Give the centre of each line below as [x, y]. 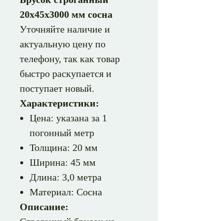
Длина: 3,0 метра [66, 177]
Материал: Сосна [66, 192]
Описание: [44, 207]
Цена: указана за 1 [68, 118]
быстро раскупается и [66, 74]
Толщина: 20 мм [64, 147]
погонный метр [62, 133]
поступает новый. [57, 88]
